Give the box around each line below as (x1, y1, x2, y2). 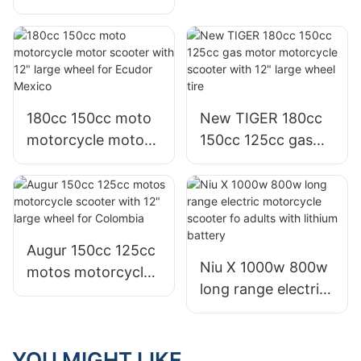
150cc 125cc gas (199, 131, 313, 148)
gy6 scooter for (27, 25, 133, 43)
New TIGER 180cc (199, 109, 322, 127)
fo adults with (199, 324, 293, 342)
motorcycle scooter (199, 302, 334, 320)
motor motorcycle (199, 152, 323, 170)
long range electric (199, 280, 327, 298)
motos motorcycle (27, 263, 151, 281)
